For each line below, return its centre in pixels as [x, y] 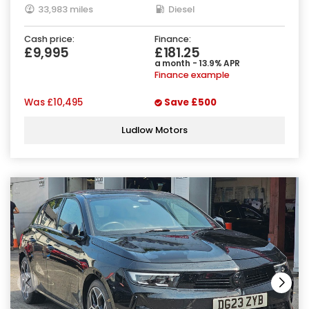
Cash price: [49, 39]
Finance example [192, 74]
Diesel [181, 9]
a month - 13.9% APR [198, 63]
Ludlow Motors [154, 130]
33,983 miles [66, 9]
